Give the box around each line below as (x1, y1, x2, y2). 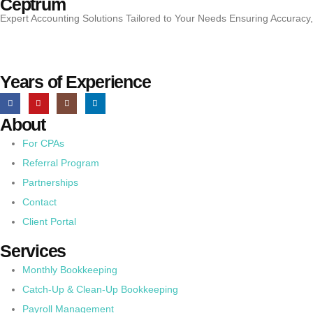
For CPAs (22, 138, 64, 150)
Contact (22, 196, 57, 208)
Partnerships (22, 177, 78, 189)
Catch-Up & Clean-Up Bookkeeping (22, 284, 178, 296)
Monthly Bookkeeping (22, 264, 117, 276)
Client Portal (22, 216, 76, 228)
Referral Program (22, 157, 99, 169)
